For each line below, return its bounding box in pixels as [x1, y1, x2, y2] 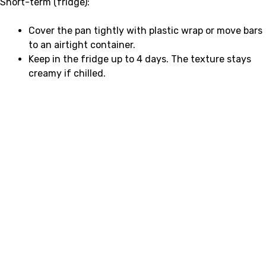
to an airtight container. [28, 39, 135, 51]
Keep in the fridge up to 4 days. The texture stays [28, 53, 251, 65]
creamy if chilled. [28, 68, 106, 80]
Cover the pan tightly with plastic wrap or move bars [28, 25, 262, 37]
